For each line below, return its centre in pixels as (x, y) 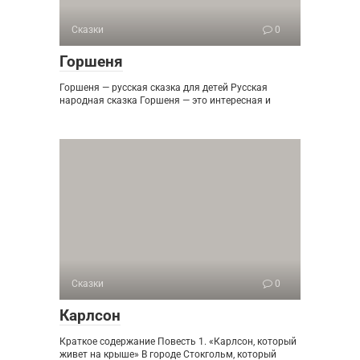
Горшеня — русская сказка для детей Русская (164, 87)
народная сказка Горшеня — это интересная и (165, 100)
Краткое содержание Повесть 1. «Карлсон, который (178, 341)
